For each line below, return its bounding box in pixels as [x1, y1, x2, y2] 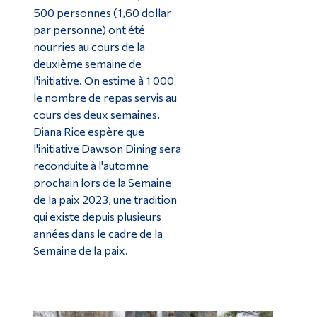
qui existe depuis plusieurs [33, 209, 161, 224]
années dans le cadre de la [33, 226, 163, 241]
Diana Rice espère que [33, 125, 144, 139]
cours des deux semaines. [33, 108, 160, 122]
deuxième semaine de [33, 57, 142, 71]
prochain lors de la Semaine [33, 175, 171, 190]
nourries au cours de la [33, 40, 145, 54]
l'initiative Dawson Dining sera [33, 142, 181, 156]
